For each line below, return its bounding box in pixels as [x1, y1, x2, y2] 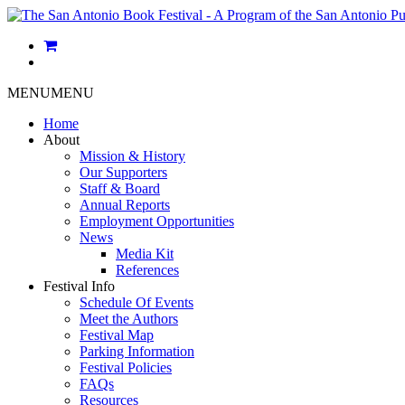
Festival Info [43, 278, 115, 294]
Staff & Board [80, 181, 160, 196]
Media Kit [116, 246, 174, 261]
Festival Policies [80, 360, 172, 375]
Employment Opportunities [80, 213, 234, 229]
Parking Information [80, 344, 194, 359]
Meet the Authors [80, 311, 178, 326]
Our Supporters [80, 165, 167, 180]
